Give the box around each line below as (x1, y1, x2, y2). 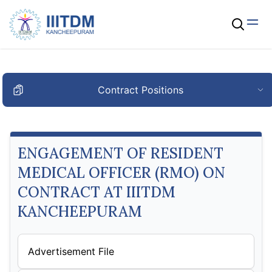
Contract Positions (98, 84, 183, 96)
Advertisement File (28, 245, 114, 257)
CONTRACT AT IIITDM (18, 183, 175, 202)
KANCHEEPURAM (18, 202, 142, 221)
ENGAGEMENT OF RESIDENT (18, 144, 223, 163)
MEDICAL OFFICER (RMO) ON (18, 163, 225, 182)
